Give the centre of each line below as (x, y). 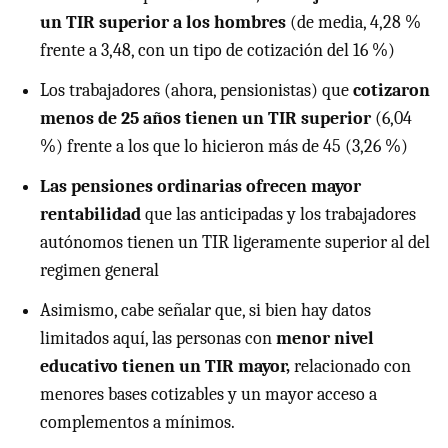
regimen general (99, 271)
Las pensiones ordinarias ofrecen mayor (200, 187)
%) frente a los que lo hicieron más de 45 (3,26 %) (224, 147)
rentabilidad (90, 215)
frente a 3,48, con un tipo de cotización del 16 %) (217, 51)
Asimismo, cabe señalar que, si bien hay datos (205, 311)
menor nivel (325, 339)
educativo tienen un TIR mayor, (165, 367)
